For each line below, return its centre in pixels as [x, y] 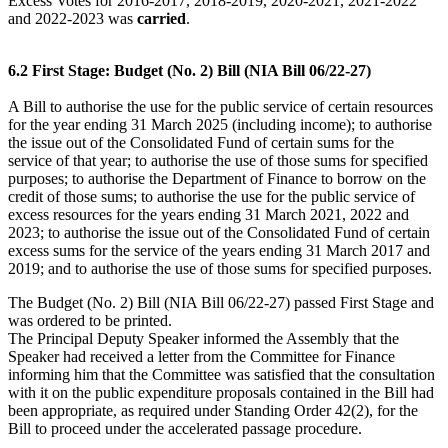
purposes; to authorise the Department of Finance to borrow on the [217, 178]
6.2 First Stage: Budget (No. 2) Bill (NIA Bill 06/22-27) [189, 70]
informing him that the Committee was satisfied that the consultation [221, 374]
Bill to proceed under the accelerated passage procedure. [185, 428]
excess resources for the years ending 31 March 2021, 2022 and [208, 214]
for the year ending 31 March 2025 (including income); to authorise [220, 124]
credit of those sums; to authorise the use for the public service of [211, 196]
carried [161, 18]
